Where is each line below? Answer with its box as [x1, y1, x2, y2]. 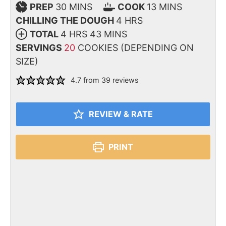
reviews [110, 76, 139, 84]
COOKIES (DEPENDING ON [78, 42, 194, 53]
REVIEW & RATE [86, 109, 153, 119]
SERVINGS [16, 42, 64, 53]
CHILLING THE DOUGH [16, 15, 116, 26]
